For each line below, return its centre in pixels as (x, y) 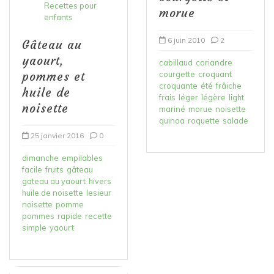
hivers (100, 181)
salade (235, 120)
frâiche (229, 85)
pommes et (54, 76)
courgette (177, 74)
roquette (204, 120)
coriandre (214, 62)
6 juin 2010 (186, 40)
